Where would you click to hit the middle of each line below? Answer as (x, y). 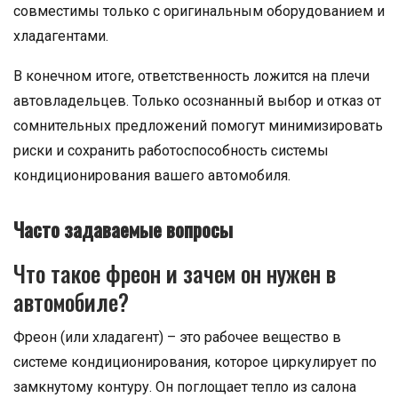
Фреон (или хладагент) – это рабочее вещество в (177, 337)
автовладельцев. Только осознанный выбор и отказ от (197, 101)
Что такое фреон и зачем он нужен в (175, 273)
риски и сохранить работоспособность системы (171, 151)
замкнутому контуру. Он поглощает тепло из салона (185, 387)
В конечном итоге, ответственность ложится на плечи (191, 76)
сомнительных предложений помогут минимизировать (198, 126)
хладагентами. (61, 36)
